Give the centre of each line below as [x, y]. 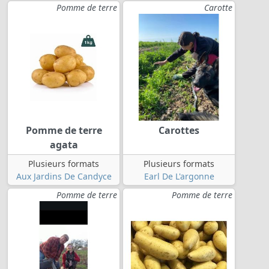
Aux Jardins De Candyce [64, 176]
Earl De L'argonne [179, 176]
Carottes [179, 130]
